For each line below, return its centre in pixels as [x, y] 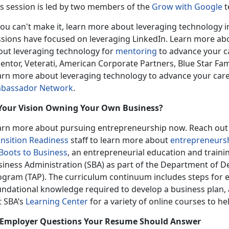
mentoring [136, 51]
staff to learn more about [119, 140]
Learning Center [57, 201]
